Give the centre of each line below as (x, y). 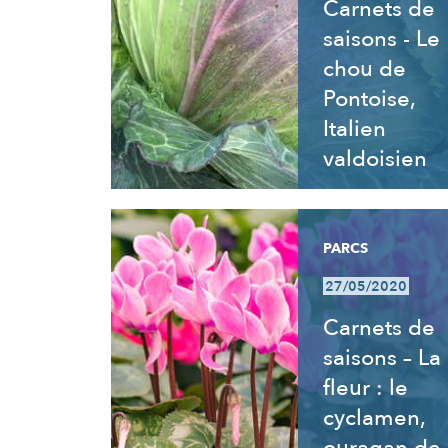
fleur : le (365, 388)
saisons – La (381, 358)
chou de (364, 69)
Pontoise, (368, 99)
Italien (354, 129)
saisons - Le (381, 39)
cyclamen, (373, 418)
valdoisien (374, 159)
